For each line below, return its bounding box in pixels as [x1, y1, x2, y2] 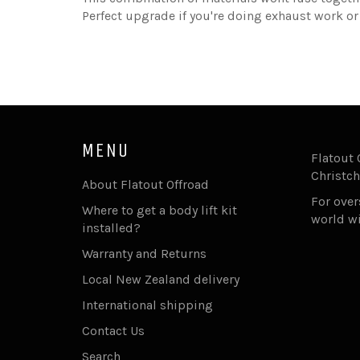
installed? [82, 219, 141, 235]
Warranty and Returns [82, 245, 207, 261]
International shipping [82, 297, 213, 313]
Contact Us [82, 322, 145, 338]
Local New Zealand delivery [82, 271, 239, 287]
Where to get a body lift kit [82, 202, 237, 218]
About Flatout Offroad [82, 176, 209, 192]
